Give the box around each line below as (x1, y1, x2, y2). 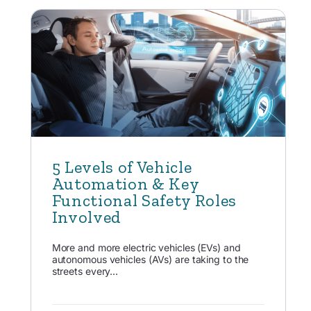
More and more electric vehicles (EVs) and (51, 241, 241, 253)
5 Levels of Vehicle (51, 157, 192, 178)
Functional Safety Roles (51, 190, 237, 211)
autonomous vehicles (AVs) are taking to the (51, 253, 249, 265)
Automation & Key (51, 174, 199, 194)
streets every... (51, 264, 119, 277)
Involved (51, 207, 121, 228)
